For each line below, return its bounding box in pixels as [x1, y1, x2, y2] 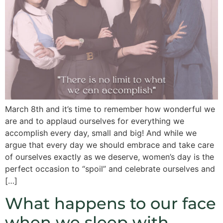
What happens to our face [5, 193, 216, 213]
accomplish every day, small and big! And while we [5, 128, 197, 138]
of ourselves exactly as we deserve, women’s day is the [5, 152, 214, 162]
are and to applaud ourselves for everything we [5, 116, 184, 126]
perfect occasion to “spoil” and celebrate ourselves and [5, 164, 215, 174]
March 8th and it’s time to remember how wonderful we [5, 104, 215, 114]
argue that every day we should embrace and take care [5, 140, 214, 150]
